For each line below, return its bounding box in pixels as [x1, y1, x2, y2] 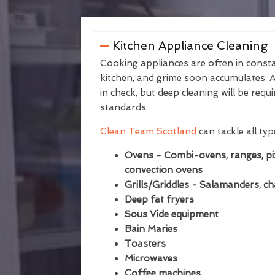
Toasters [125, 238, 166, 249]
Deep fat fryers [125, 194, 194, 205]
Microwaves [125, 253, 177, 264]
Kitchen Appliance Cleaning [112, 39, 268, 53]
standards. [100, 102, 148, 113]
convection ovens [125, 165, 203, 176]
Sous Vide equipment [125, 209, 219, 220]
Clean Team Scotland [100, 126, 196, 137]
